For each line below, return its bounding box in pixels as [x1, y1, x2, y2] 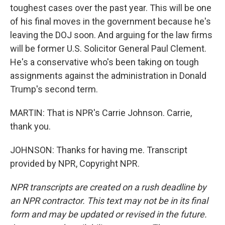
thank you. [10, 121, 51, 132]
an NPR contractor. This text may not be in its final [10, 195, 208, 206]
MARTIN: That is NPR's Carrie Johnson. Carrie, [10, 107, 192, 118]
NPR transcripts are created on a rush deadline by [10, 182, 206, 192]
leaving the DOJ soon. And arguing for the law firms [10, 30, 212, 40]
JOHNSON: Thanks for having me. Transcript [10, 145, 187, 155]
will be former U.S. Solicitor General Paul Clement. [10, 43, 206, 54]
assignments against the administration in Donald [10, 70, 206, 81]
